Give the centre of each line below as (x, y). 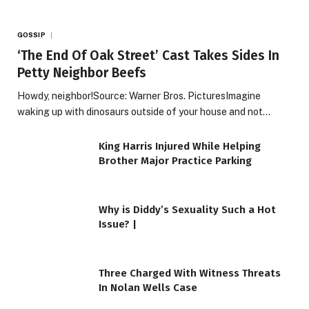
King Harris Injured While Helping (180, 147)
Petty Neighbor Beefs (82, 73)
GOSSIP (31, 35)
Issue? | (118, 224)
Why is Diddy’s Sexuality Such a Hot (187, 209)
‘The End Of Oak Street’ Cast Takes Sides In (148, 56)
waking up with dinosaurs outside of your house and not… (144, 112)
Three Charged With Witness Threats (190, 273)
